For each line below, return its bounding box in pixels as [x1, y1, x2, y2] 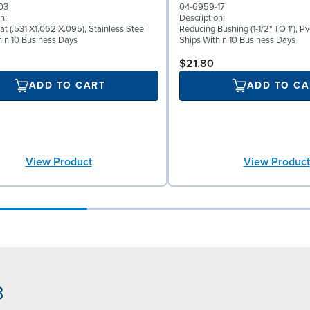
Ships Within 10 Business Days [179, 34, 295, 46]
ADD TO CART [28, 80, 106, 92]
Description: [179, 12, 225, 24]
